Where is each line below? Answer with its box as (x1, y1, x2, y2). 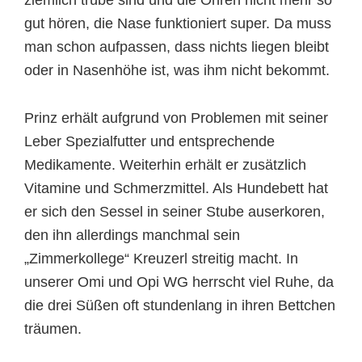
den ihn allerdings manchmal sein (24, 227, 240, 243)
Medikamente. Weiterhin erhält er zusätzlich (24, 157, 306, 173)
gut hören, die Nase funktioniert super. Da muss (24, 15, 331, 32)
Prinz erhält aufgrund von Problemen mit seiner (24, 110, 328, 126)
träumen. (24, 321, 82, 337)
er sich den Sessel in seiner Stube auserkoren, (24, 204, 325, 220)
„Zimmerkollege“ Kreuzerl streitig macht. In (24, 250, 298, 267)
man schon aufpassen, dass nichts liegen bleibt (24, 39, 329, 55)
